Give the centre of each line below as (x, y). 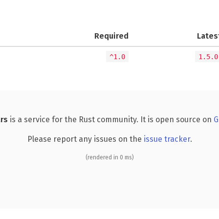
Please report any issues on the (85, 139)
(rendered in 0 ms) (109, 157)
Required (111, 36)
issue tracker (167, 139)
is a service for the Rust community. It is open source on (110, 119)
